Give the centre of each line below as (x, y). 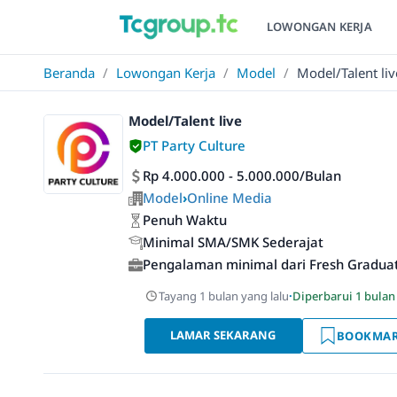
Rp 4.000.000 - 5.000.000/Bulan (242, 175)
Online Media (230, 198)
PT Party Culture (194, 145)
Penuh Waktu (185, 220)
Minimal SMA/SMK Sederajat (233, 242)
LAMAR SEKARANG (223, 335)
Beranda (69, 73)
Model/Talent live (185, 121)
